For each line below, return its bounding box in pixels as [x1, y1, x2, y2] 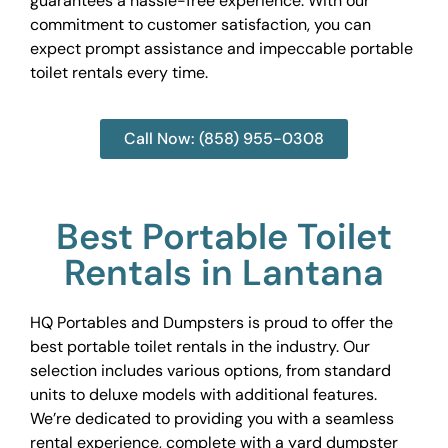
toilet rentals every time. [30, 61, 208, 83]
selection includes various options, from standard [30, 360, 391, 382]
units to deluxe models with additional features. [30, 384, 377, 406]
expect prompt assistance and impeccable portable [30, 37, 413, 59]
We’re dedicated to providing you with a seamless [30, 408, 394, 430]
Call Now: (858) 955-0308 [124, 128, 324, 150]
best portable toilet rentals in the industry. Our [30, 336, 370, 358]
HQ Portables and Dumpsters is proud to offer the [30, 312, 393, 334]
